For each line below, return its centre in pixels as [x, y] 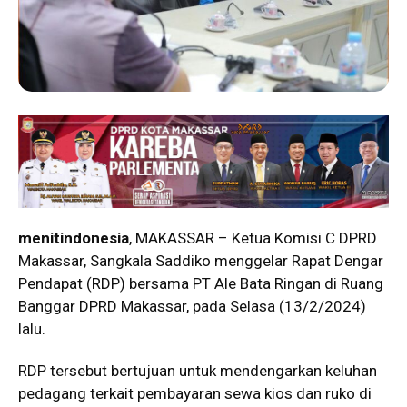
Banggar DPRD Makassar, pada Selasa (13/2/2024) [192, 306]
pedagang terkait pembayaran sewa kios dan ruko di [195, 393]
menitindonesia [74, 238]
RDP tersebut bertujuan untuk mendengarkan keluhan [198, 370]
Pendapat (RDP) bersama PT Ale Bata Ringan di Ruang [201, 283]
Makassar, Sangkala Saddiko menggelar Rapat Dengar [201, 260]
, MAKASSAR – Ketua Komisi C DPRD [253, 238]
